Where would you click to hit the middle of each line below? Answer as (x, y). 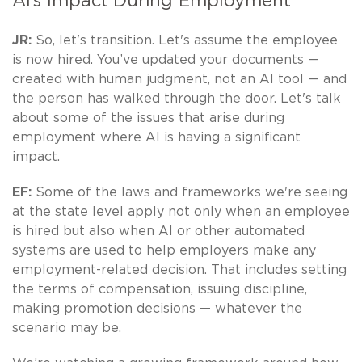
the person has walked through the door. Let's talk (177, 98)
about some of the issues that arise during (148, 118)
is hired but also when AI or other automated (158, 231)
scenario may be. (67, 328)
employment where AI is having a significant (156, 137)
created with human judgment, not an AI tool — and (179, 79)
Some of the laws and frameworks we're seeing (192, 192)
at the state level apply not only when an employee (181, 211)
